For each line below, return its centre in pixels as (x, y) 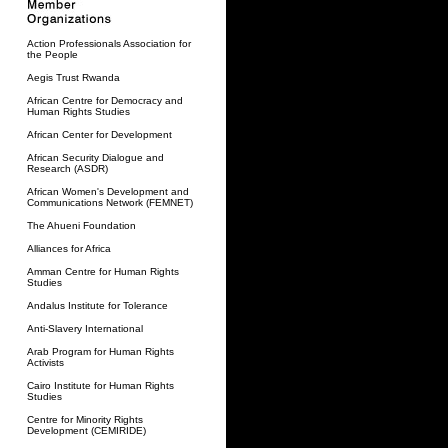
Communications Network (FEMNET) (110, 202)
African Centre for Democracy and (105, 100)
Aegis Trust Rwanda (73, 77)
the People (52, 54)
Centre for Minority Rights (85, 419)
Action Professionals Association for (109, 43)
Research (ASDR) (67, 168)
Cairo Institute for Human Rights (100, 385)
